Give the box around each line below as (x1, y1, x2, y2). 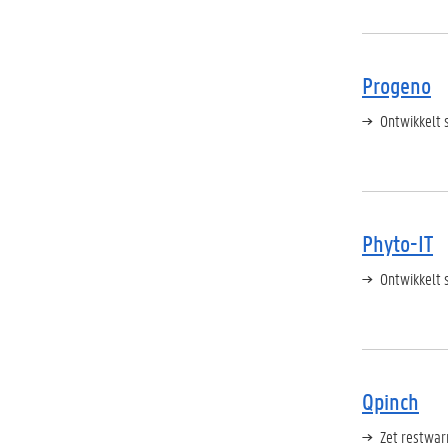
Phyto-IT (362, 229, 433, 258)
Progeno (362, 71, 431, 100)
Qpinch (362, 387, 419, 416)
